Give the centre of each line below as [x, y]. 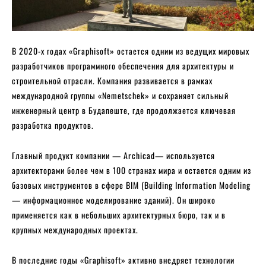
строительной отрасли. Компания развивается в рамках [112, 81]
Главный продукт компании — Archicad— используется [113, 156]
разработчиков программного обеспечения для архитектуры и [123, 66]
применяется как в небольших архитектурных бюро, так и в [119, 215]
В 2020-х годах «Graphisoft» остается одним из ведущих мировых [131, 51]
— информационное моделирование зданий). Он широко [114, 200]
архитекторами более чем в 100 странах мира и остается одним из [132, 170]
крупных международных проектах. [75, 230]
